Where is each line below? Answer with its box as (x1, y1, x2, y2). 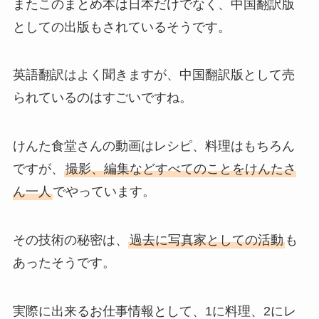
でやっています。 (52, 184, 155, 199)
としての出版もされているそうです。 (12, 19, 231, 34)
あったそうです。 (12, 256, 115, 271)
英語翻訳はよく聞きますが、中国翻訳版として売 (12, 68, 295, 83)
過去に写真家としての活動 (129, 233, 283, 248)
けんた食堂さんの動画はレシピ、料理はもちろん (12, 139, 295, 154)
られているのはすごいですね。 (12, 90, 192, 105)
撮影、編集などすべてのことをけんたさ (65, 162, 296, 177)
